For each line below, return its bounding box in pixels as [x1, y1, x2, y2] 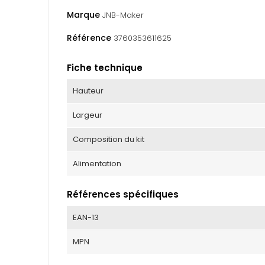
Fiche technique [67, 62, 143, 75]
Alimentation [73, 158, 121, 170]
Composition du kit [73, 134, 144, 146]
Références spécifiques [67, 188, 179, 201]
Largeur [73, 109, 102, 121]
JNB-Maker [102, 9, 144, 21]
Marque [67, 9, 100, 21]
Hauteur [73, 85, 104, 97]
